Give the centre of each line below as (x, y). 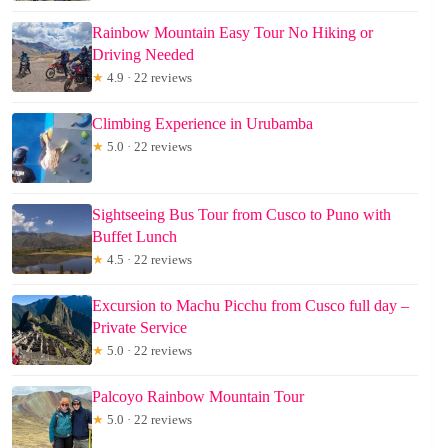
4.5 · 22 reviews (148, 260)
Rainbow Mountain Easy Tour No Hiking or (232, 33)
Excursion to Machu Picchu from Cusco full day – (250, 306)
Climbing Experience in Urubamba (202, 124)
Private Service (139, 328)
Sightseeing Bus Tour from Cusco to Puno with (241, 215)
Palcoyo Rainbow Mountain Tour (198, 397)
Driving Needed (143, 55)
